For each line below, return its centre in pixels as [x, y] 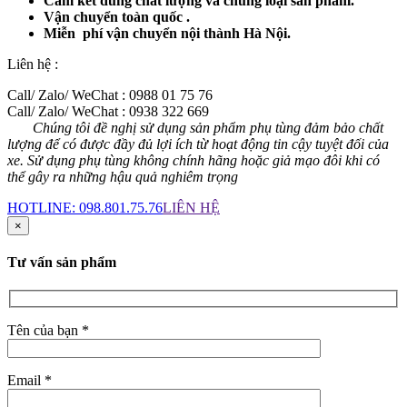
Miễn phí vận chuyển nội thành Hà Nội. [167, 33]
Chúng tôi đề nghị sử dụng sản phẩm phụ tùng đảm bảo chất [195, 127]
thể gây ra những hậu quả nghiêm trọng [123, 176]
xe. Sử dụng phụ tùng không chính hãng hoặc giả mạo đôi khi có [194, 160]
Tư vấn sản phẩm [62, 263]
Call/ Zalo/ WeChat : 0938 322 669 [108, 111]
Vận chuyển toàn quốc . [117, 16]
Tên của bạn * [48, 330]
